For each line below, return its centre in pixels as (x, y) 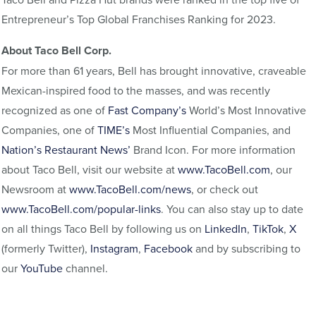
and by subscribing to (247, 249)
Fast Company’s (148, 110)
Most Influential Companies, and (210, 130)
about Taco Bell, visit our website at (90, 170)
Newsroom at (35, 189)
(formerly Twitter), (46, 249)
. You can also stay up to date (232, 209)
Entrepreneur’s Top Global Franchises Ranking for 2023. (139, 19)
